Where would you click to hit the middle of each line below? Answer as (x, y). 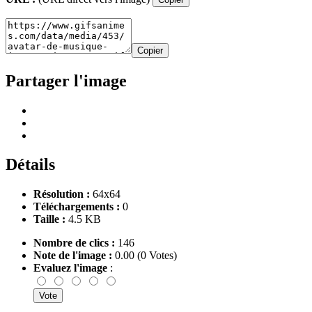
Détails (30, 165)
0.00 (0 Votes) (145, 256)
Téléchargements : (77, 207)
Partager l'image (66, 80)
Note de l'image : (73, 256)
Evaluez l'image (72, 268)
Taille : (49, 219)
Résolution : (62, 194)
